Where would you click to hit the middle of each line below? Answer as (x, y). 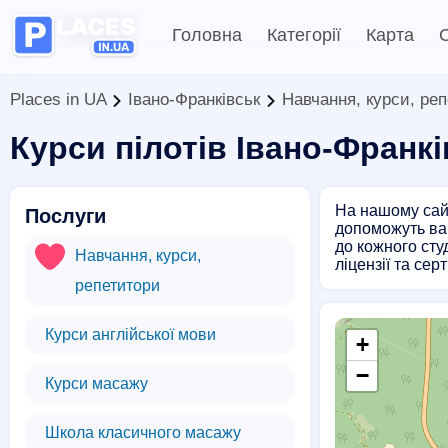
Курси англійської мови (130, 334)
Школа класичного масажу (143, 432)
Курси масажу (96, 383)
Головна (207, 35)
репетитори (117, 285)
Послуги (65, 216)
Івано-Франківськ (194, 99)
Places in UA (58, 99)
